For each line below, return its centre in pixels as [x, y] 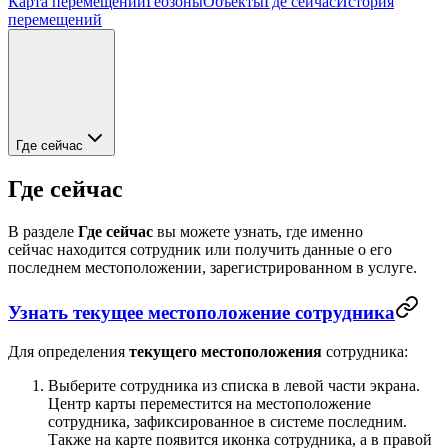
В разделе [43, 231]
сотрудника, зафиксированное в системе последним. [227, 422]
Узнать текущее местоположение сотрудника [201, 313]
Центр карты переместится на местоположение [209, 404]
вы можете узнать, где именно [258, 231]
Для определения [68, 352]
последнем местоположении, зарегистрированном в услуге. [212, 267]
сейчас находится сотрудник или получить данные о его [200, 249]
